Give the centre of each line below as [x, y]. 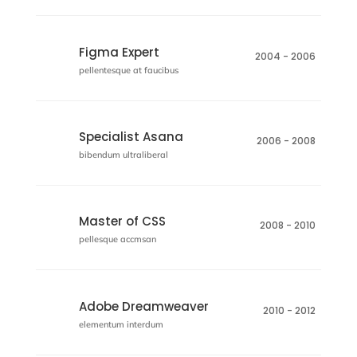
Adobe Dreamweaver [143, 306]
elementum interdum [121, 324]
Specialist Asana [131, 136]
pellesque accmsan [117, 239]
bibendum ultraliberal [123, 154]
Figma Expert [119, 52]
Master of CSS [122, 222]
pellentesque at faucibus [128, 70]
